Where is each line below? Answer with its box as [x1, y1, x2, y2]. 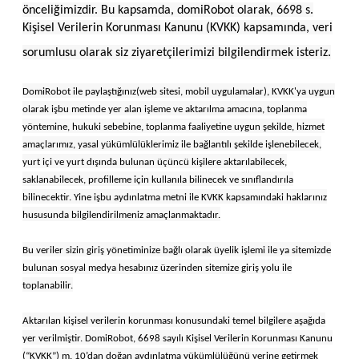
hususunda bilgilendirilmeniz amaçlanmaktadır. [22, 209, 220, 220]
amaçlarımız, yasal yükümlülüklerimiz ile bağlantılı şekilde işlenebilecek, [22, 139, 321, 150]
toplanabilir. [22, 280, 73, 291]
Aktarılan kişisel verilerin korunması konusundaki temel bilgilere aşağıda [22, 315, 325, 326]
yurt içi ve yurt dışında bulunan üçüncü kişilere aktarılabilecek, [22, 156, 287, 167]
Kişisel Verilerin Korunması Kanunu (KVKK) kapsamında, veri [22, 21, 333, 34]
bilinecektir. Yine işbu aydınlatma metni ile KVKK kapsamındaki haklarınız [22, 192, 327, 203]
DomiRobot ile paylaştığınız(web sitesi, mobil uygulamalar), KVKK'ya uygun [22, 86, 335, 97]
